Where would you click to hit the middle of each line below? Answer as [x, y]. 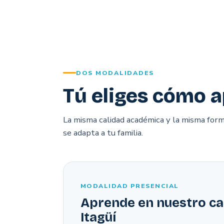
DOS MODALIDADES [115, 73]
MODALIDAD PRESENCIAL [130, 186]
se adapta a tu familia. [103, 133]
